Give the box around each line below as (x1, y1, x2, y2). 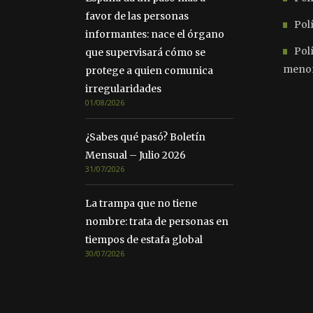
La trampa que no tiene (85, 197, 197, 210)
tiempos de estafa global (85, 233, 203, 247)
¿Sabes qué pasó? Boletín (85, 131, 205, 144)
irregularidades (85, 82, 161, 96)
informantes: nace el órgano (85, 28, 224, 41)
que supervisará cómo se (85, 46, 205, 59)
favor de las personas (85, 10, 189, 23)
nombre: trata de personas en (85, 215, 228, 228)
